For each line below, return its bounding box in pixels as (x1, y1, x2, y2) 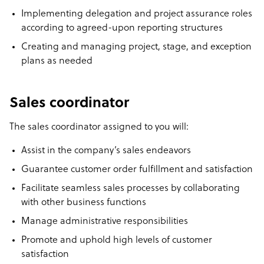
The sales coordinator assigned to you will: (9, 122, 189, 133)
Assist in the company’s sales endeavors (21, 146, 191, 156)
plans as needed (21, 56, 93, 67)
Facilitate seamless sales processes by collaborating (21, 183, 240, 194)
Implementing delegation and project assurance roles (21, 9, 252, 19)
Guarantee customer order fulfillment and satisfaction (21, 164, 253, 175)
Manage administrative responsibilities (21, 216, 188, 227)
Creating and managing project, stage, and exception (21, 42, 252, 52)
